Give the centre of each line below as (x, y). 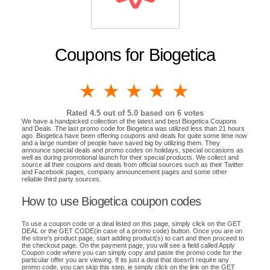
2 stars (154, 91)
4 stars (201, 91)
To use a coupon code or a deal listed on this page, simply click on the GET (131, 224)
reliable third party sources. (61, 179)
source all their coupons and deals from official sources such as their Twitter (133, 164)
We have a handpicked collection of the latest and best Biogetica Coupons (129, 121)
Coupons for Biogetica (135, 55)
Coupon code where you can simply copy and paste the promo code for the (132, 253)
